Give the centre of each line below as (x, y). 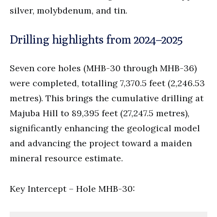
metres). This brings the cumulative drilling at (107, 98)
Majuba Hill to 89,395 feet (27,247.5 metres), (100, 113)
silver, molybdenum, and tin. (69, 10)
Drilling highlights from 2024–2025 (96, 39)
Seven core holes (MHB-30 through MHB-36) (103, 68)
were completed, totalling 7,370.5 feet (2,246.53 (107, 83)
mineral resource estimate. (66, 158)
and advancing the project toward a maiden (101, 143)
